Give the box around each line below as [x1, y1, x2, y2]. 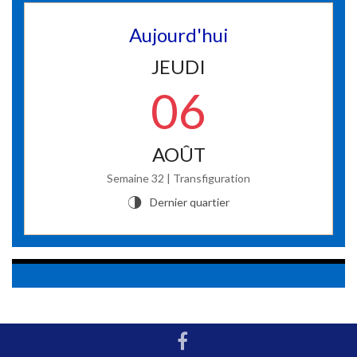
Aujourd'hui [128, 23, 229, 47]
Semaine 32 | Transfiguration [107, 171, 250, 186]
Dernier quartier [150, 195, 229, 210]
